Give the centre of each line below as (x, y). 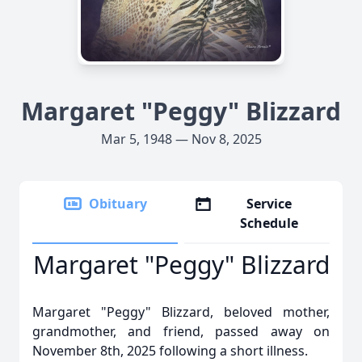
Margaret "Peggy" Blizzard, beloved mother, (181, 312)
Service (269, 204)
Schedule (269, 223)
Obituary (118, 204)
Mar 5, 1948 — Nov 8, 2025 (181, 139)
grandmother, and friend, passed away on (181, 331)
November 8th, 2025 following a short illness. (170, 351)
